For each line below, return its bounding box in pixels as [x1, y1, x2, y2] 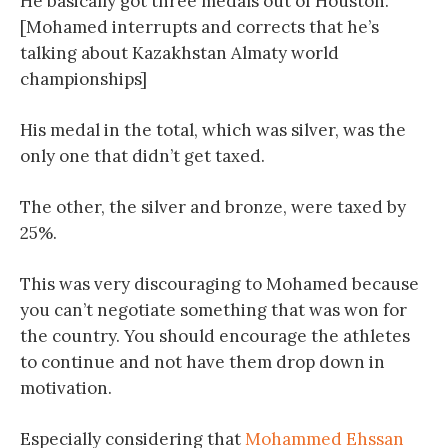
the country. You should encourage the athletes [20, 325, 410, 347]
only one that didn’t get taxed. [20, 145, 265, 167]
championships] [20, 68, 147, 90]
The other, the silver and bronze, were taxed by [20, 196, 406, 218]
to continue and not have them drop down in [20, 351, 385, 373]
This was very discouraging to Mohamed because [20, 273, 419, 295]
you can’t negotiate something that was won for [20, 299, 407, 321]
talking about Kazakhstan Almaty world [20, 42, 339, 64]
